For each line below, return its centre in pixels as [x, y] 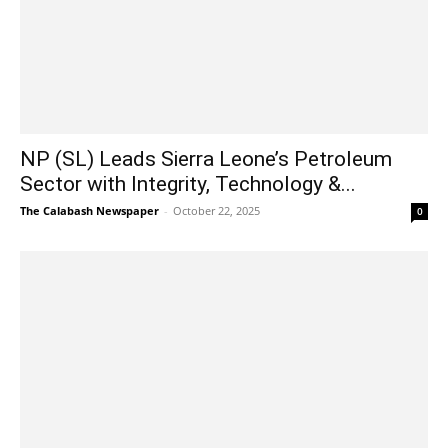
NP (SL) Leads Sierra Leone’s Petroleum [206, 158]
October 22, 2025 [216, 210]
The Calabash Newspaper [89, 210]
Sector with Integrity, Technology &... [188, 183]
